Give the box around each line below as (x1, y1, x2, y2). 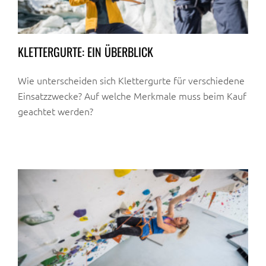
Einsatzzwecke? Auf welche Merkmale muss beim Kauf (18, 88, 246, 102)
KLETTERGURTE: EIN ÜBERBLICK (18, 42, 153, 61)
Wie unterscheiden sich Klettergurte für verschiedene (18, 73, 245, 87)
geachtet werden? (18, 104, 93, 118)
